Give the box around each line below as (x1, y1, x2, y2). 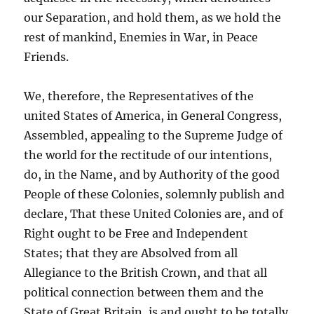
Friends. (24, 50, 69, 64)
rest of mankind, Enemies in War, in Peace (24, 30, 259, 45)
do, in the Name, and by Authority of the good (24, 168, 280, 182)
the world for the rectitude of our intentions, (24, 148, 273, 163)
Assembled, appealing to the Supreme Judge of (24, 128, 283, 143)
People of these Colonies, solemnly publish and (24, 187, 285, 202)
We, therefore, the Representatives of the (24, 89, 254, 104)
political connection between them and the (24, 285, 264, 300)
